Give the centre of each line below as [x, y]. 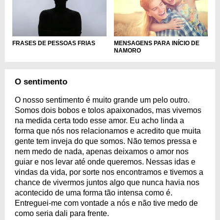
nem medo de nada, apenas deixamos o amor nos [102, 152]
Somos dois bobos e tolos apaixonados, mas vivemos [108, 110]
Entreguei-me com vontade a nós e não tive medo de [106, 203]
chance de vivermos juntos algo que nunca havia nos [107, 183]
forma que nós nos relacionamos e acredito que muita [108, 131]
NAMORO [127, 51]
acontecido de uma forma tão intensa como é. [94, 193]
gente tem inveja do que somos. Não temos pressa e [106, 141]
